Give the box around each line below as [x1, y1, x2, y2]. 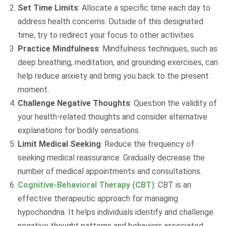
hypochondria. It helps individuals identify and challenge [18, 207, 213, 217]
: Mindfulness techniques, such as [99, 44, 217, 53]
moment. [18, 85, 49, 94]
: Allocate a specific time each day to [78, 3, 210, 13]
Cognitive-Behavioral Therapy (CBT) [18, 180, 154, 190]
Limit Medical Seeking [18, 139, 101, 149]
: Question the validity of [130, 98, 217, 108]
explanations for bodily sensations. [18, 126, 140, 135]
